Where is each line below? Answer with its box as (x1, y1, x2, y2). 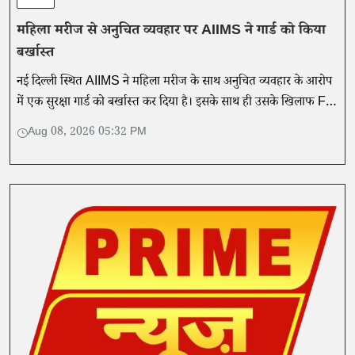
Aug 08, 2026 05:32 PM (28, 124, 147, 142)
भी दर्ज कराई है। (17, 113, 85, 134)
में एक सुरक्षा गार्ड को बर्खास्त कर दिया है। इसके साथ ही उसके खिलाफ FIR (17, 93, 338, 113)
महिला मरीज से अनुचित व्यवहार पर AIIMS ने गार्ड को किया (17, 20, 326, 43)
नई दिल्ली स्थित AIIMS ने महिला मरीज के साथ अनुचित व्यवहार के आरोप (17, 72, 332, 93)
